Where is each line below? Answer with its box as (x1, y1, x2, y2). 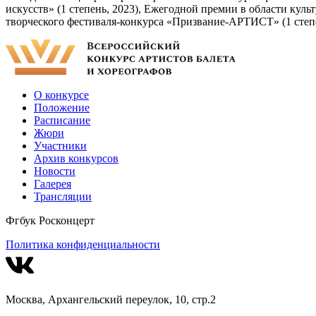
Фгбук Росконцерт (6, 214, 95, 227)
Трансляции (34, 190, 92, 203)
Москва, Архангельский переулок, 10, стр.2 (6, 293, 216, 306)
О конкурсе (34, 89, 89, 102)
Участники (34, 140, 87, 152)
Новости (34, 165, 75, 178)
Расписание (34, 114, 90, 127)
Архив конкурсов (34, 152, 119, 165)
